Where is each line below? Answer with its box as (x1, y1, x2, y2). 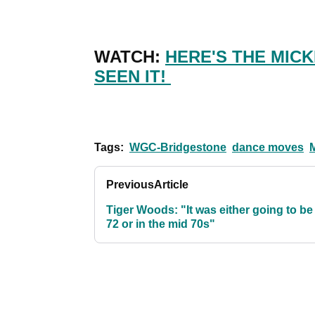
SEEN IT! (94, 67, 171, 86)
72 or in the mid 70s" (106, 218, 215, 231)
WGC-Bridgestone (129, 141, 226, 154)
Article (154, 179, 188, 191)
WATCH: (94, 47, 165, 67)
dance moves (232, 141, 304, 154)
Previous (106, 179, 154, 191)
